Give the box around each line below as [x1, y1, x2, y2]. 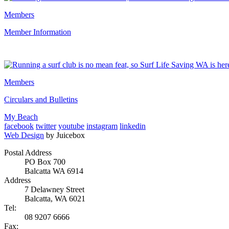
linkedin [120, 122, 146, 131]
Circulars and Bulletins [4, 95, 78, 104]
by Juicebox [46, 131, 85, 140]
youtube [58, 122, 84, 131]
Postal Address [4, 148, 52, 157]
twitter [36, 122, 56, 131]
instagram [86, 122, 118, 131]
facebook [4, 122, 34, 131]
